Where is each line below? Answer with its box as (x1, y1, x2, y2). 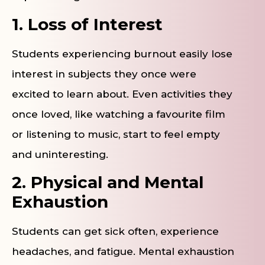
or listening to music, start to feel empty (12, 128, 220, 140)
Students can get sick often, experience (12, 225, 219, 238)
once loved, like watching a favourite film (12, 108, 225, 120)
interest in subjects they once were (12, 67, 196, 80)
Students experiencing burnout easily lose (12, 47, 232, 60)
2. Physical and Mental (12, 172, 203, 193)
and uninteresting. (12, 148, 108, 160)
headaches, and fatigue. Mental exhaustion (12, 245, 234, 258)
